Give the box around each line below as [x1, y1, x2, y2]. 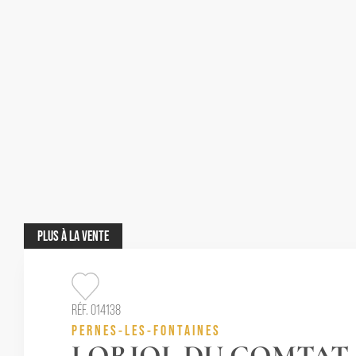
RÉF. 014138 [72, 302, 121, 318]
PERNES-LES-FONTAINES [72, 322, 221, 339]
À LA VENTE [61, 227, 109, 244]
